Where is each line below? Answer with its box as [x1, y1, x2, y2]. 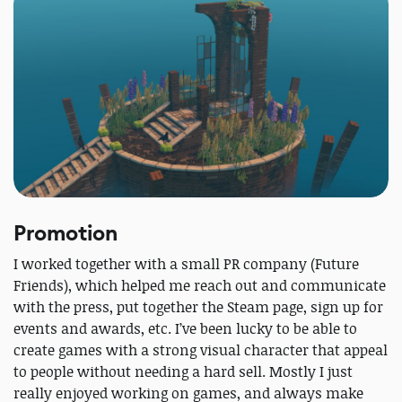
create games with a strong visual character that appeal [13, 339, 388, 360]
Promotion [13, 218, 118, 248]
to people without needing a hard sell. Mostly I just [13, 361, 353, 381]
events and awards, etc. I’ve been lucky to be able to [13, 318, 357, 338]
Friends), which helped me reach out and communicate [13, 275, 386, 295]
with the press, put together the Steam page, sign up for [13, 296, 383, 317]
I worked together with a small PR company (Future [13, 253, 359, 274]
